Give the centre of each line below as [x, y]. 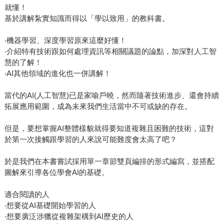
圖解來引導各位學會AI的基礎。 [56, 172]
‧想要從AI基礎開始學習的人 [50, 205]
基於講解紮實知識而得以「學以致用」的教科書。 [87, 18]
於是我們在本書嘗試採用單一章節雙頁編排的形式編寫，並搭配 [109, 161]
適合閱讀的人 [27, 194]
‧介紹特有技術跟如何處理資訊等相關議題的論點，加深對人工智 [110, 51]
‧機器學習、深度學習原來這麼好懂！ [65, 40]
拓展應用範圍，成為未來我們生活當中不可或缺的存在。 [98, 106]
